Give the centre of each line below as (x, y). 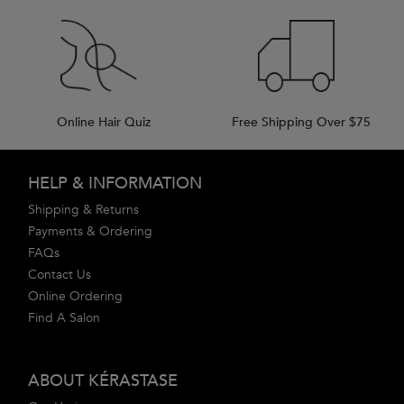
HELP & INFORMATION (115, 184)
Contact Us (60, 275)
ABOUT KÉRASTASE (103, 381)
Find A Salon (64, 318)
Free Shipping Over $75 (301, 123)
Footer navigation (64, 160)
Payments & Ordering (90, 232)
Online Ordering (75, 297)
